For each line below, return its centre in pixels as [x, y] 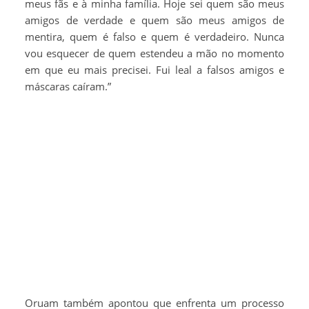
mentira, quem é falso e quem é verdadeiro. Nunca [154, 36]
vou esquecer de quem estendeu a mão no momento [154, 53]
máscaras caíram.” [68, 86]
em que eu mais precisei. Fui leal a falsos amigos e [154, 69]
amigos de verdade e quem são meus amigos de [154, 20]
